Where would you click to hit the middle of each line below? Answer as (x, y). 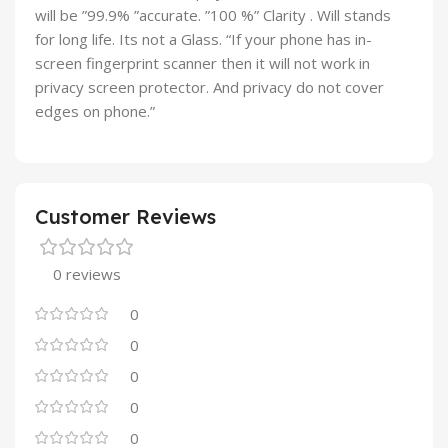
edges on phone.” (95, 111)
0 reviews (87, 274)
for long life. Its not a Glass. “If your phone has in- (203, 39)
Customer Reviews (125, 217)
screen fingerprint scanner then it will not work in (202, 63)
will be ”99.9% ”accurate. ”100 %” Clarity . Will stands (213, 15)
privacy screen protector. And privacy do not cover (209, 87)
